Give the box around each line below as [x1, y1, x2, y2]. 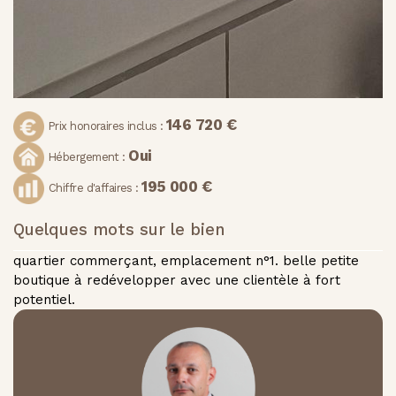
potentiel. [13, 292, 75, 308]
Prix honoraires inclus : [49, 118, 166, 133]
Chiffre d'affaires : [49, 180, 142, 194]
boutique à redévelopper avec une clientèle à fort [13, 272, 340, 289]
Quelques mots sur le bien [13, 220, 225, 240]
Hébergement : [49, 149, 129, 164]
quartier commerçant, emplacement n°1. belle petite [13, 253, 359, 270]
